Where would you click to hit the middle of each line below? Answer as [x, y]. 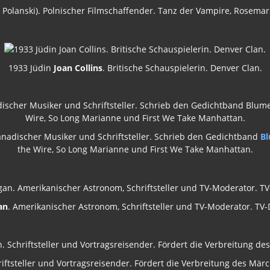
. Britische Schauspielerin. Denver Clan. [182, 67]
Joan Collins [78, 67]
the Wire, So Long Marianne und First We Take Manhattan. [135, 149]
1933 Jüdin [31, 67]
